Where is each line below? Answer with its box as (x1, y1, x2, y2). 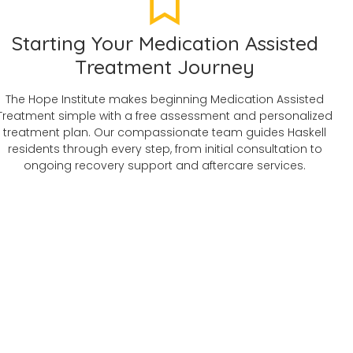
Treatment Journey (75, 54, 255, 79)
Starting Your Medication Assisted (11, 30, 318, 55)
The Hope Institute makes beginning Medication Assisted (6, 91, 325, 107)
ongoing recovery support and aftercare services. (24, 157, 307, 173)
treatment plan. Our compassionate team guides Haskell (3, 124, 327, 140)
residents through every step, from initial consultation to (7, 140, 322, 157)
